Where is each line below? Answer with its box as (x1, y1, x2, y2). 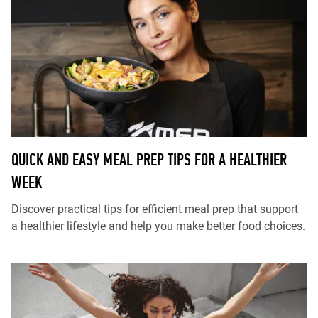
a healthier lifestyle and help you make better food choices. (11, 219, 305, 233)
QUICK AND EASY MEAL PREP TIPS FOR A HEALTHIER (11, 150, 287, 169)
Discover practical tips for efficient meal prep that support (11, 202, 298, 216)
